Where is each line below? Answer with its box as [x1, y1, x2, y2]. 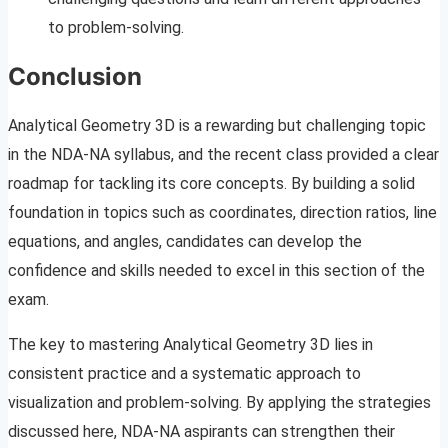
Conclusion [8, 61, 142, 91]
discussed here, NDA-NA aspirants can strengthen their [8, 421, 395, 441]
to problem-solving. [48, 17, 184, 37]
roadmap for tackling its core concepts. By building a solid [8, 173, 415, 193]
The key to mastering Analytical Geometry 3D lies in [8, 334, 373, 354]
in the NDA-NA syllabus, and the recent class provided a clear [8, 144, 439, 164]
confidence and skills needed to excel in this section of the [8, 260, 425, 280]
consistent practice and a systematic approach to [8, 363, 361, 383]
